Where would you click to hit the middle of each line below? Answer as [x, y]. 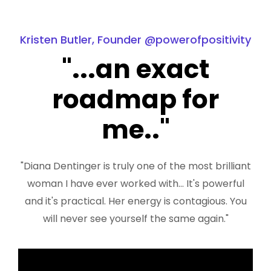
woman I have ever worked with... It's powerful [135, 183]
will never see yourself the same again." [135, 218]
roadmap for [135, 99]
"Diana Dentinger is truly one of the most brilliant [135, 166]
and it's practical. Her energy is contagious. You [135, 201]
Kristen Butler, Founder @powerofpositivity [135, 39]
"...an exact [135, 69]
